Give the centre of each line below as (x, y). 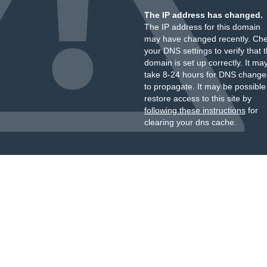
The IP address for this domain (202, 27)
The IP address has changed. (203, 15)
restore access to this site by (198, 98)
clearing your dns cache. (190, 122)
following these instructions (195, 110)
